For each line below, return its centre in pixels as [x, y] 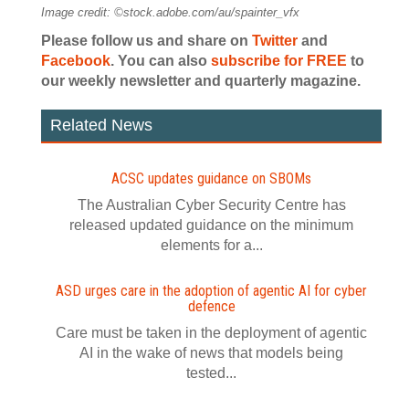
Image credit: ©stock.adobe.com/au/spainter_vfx [170, 12]
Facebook [76, 61]
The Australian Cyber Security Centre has [211, 205]
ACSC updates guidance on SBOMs [211, 178]
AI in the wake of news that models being [211, 353]
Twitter [275, 41]
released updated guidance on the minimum [211, 225]
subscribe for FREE [279, 61]
